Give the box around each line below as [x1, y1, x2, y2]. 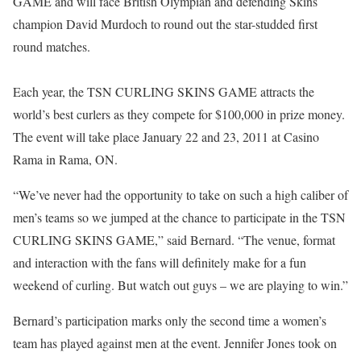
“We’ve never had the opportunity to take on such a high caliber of [13, 186, 348, 203]
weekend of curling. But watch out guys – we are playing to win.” [13, 276, 348, 293]
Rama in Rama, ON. [13, 151, 118, 168]
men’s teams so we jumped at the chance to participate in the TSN [13, 209, 346, 226]
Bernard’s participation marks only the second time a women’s [13, 312, 326, 329]
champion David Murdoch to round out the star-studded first [13, 15, 317, 32]
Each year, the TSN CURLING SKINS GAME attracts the [13, 83, 314, 100]
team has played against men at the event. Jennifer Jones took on [13, 334, 337, 351]
